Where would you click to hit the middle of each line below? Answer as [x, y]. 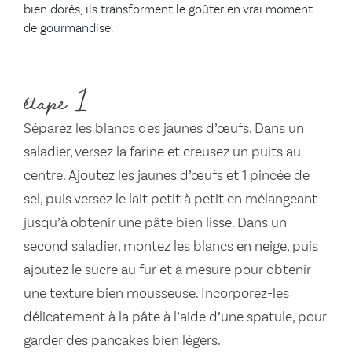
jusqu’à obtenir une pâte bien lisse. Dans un [155, 224]
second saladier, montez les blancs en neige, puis [171, 247]
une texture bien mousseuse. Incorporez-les [156, 294]
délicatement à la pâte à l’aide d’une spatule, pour [175, 318]
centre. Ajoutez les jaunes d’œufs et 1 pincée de [167, 176]
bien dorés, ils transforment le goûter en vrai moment [168, 11]
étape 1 [55, 101]
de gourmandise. [68, 29]
